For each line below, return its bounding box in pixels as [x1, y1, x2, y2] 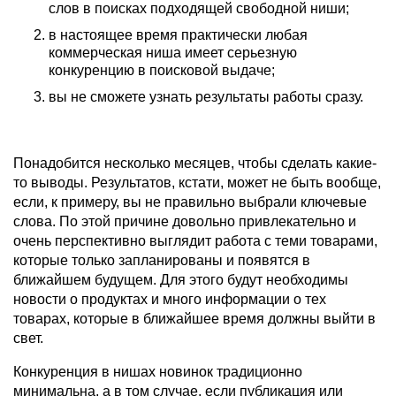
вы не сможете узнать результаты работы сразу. [49, 88, 363, 104]
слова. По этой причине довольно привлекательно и [13, 213, 356, 229]
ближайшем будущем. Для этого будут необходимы [13, 271, 348, 287]
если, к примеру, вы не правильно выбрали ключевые [13, 194, 367, 209]
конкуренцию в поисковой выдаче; [49, 62, 275, 78]
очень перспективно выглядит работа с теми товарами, [13, 232, 377, 248]
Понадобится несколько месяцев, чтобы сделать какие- [13, 155, 377, 171]
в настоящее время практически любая [49, 27, 308, 42]
